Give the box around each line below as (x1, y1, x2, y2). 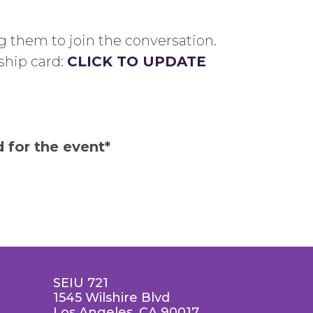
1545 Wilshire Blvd (53, 290, 170, 305)
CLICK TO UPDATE (67, 53, 206, 70)
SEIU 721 (53, 275, 108, 291)
